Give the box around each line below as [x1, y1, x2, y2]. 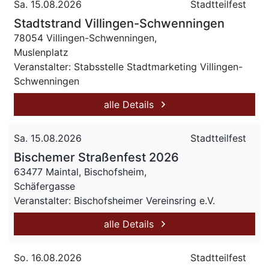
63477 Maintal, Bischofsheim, [14, 166, 147, 178]
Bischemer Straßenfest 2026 [14, 150, 179, 165]
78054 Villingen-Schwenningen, [14, 32, 157, 44]
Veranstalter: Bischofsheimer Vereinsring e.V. [14, 195, 215, 207]
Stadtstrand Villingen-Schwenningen [14, 16, 225, 31]
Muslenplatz [14, 46, 68, 58]
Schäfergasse [14, 180, 75, 192]
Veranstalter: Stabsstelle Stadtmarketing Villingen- [14, 61, 243, 73]
